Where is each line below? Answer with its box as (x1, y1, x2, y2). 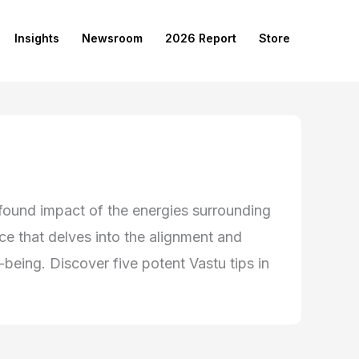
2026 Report (165, 30, 236, 45)
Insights (14, 30, 59, 45)
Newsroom (82, 30, 143, 45)
